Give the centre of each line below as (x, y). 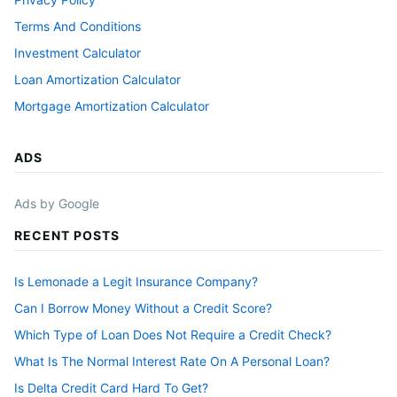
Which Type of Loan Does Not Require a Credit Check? (173, 335)
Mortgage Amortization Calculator (112, 106)
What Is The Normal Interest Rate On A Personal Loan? (172, 362)
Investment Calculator (78, 53)
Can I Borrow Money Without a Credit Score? (143, 308)
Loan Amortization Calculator (97, 79)
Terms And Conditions (78, 26)
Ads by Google (57, 204)
